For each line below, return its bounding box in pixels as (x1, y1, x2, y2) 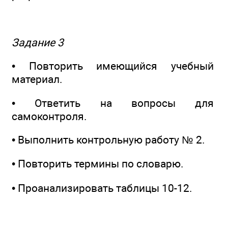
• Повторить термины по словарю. (12, 157, 184, 170)
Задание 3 (12, 36, 64, 49)
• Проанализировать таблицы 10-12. (12, 181, 192, 194)
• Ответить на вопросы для (12, 96, 214, 109)
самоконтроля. (12, 109, 87, 123)
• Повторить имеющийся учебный (12, 60, 214, 73)
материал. (12, 73, 63, 86)
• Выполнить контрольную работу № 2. (12, 133, 205, 147)
